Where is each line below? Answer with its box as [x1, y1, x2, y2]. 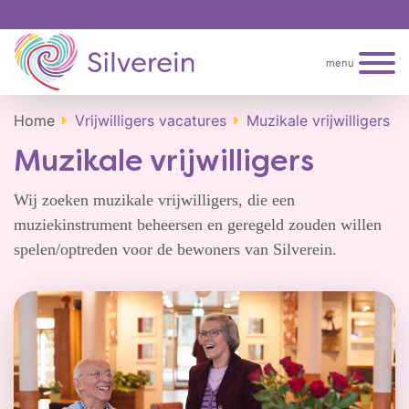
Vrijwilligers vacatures [75, 111, 226, 130]
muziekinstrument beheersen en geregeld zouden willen [14, 215, 382, 234]
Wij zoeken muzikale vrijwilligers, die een [14, 191, 295, 209]
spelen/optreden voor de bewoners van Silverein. [14, 240, 341, 258]
